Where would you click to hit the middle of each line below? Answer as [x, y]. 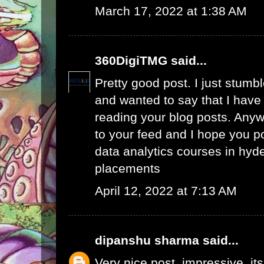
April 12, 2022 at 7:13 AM [166, 191]
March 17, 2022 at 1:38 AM [171, 11]
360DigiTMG [131, 61]
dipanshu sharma [147, 240]
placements [128, 169]
